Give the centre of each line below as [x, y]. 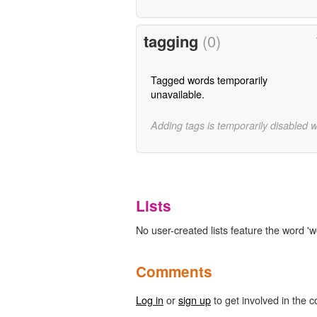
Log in [150, 299]
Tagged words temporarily [209, 80]
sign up [195, 299]
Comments [174, 271]
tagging [173, 41]
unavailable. [177, 94]
